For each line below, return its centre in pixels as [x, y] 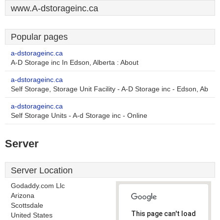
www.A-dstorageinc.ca [55, 8]
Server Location [42, 170]
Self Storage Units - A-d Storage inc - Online [79, 116]
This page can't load [164, 214]
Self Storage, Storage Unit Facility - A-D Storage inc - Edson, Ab [110, 89]
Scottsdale [27, 206]
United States [32, 215]
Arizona [23, 196]
